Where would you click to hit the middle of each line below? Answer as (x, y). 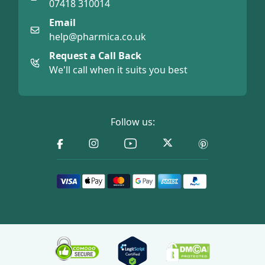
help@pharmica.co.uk (98, 37)
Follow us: (132, 122)
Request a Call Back (95, 56)
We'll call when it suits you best (118, 70)
